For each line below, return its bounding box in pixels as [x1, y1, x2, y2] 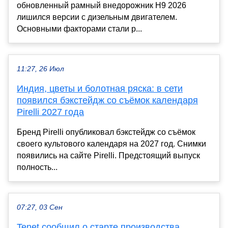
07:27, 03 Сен [17, 203, 63, 211]
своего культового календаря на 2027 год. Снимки [17, 139, 206, 148]
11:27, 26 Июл [17, 65, 64, 73]
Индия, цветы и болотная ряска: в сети [17, 83, 183, 94]
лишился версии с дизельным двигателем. [17, 12, 177, 21]
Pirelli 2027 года [17, 106, 84, 117]
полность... [17, 162, 58, 172]
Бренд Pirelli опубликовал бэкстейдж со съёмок [17, 127, 195, 136]
